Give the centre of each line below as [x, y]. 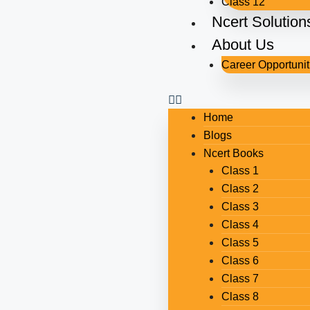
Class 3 [240, 206]
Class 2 [240, 188]
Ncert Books [234, 153]
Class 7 [240, 278]
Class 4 [240, 224]
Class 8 [240, 296]
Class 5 [240, 242]
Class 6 [240, 260]
